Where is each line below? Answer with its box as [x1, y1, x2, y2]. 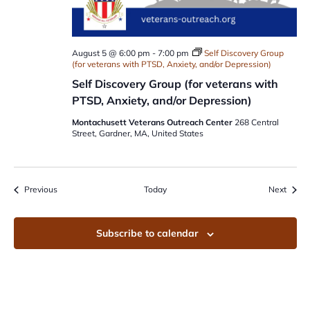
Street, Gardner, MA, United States [71, 128, 203, 139]
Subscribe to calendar [96, 227, 199, 240]
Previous [24, 184, 57, 195]
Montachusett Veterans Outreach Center [71, 117, 235, 128]
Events [56, 183, 82, 194]
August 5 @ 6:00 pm [71, 48, 150, 59]
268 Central [234, 117, 279, 128]
